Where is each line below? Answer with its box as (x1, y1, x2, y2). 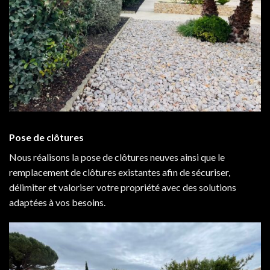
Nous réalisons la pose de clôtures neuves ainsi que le (9, 151, 225, 163)
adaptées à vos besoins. (9, 196, 105, 208)
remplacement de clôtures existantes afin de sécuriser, (9, 166, 230, 178)
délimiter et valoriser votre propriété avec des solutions (9, 181, 236, 193)
